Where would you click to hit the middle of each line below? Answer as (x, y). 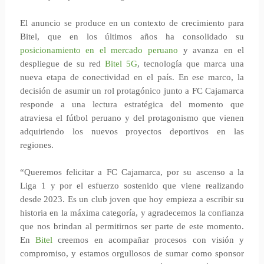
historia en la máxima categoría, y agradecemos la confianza (132, 213)
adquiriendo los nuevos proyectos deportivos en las (132, 131)
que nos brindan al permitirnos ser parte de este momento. (132, 226)
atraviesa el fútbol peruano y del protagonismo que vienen (132, 118)
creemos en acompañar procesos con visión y (151, 240)
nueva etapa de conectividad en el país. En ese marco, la (132, 77)
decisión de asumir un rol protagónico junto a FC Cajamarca (132, 91)
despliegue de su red (62, 64)
